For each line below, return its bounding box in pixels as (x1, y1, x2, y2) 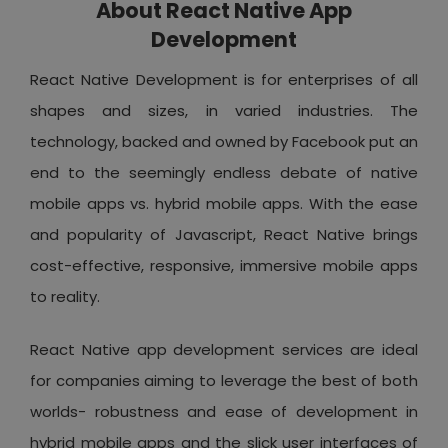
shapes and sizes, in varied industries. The (30, 99, 418, 121)
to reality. (30, 285, 100, 307)
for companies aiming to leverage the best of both (30, 369, 418, 391)
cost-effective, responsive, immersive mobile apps (30, 254, 418, 276)
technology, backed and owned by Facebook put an (30, 130, 418, 152)
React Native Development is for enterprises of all (30, 68, 418, 90)
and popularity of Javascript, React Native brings (30, 223, 418, 245)
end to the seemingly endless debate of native (30, 161, 418, 183)
